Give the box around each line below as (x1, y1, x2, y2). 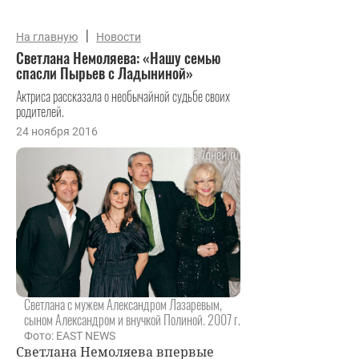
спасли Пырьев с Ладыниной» (16, 63, 193, 83)
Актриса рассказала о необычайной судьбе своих (16, 87, 230, 106)
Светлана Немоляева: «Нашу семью (16, 47, 221, 68)
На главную (16, 30, 78, 43)
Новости (96, 30, 141, 43)
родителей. (16, 102, 64, 121)
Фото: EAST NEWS (24, 329, 115, 342)
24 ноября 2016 (16, 125, 98, 138)
